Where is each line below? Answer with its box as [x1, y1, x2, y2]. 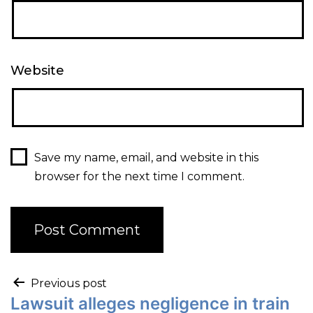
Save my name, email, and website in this [34, 150, 259, 164]
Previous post [31, 276, 107, 290]
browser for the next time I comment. [34, 169, 245, 183]
